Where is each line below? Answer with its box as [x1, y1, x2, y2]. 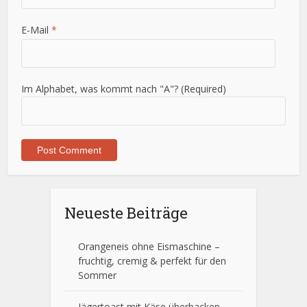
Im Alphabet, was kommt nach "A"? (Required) [21, 82, 227, 95]
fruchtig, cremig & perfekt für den [78, 254, 226, 267]
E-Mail [21, 23, 52, 36]
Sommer [78, 268, 116, 282]
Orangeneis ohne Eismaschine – [78, 239, 220, 253]
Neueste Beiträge [64, 202, 188, 223]
